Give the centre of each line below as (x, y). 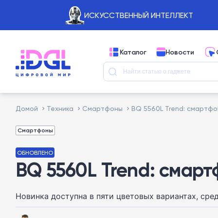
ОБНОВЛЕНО (35, 153)
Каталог (133, 52)
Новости (180, 52)
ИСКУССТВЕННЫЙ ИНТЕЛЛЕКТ (138, 15)
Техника (60, 108)
